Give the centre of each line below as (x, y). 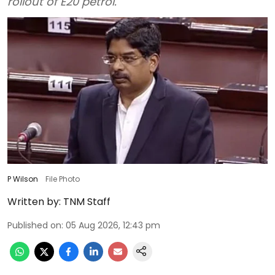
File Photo (63, 179)
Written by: (34, 201)
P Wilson (23, 179)
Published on (34, 225)
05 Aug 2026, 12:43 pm (113, 225)
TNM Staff (87, 201)
